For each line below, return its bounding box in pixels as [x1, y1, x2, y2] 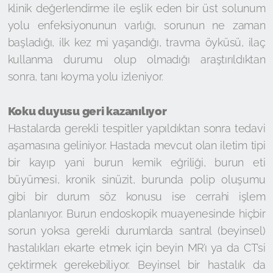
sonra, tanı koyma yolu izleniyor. [7, 70, 163, 83]
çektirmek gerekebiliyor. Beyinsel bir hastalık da [7, 258, 266, 271]
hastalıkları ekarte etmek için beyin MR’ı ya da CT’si [7, 241, 266, 254]
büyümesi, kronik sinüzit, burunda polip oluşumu [7, 173, 266, 186]
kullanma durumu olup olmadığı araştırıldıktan [7, 53, 266, 66]
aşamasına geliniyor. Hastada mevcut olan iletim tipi [7, 139, 266, 152]
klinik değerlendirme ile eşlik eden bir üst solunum [7, 2, 266, 15]
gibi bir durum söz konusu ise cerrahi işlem [7, 190, 266, 203]
